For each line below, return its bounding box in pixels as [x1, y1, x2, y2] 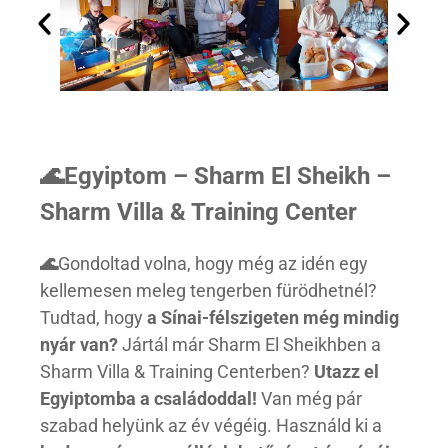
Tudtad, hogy [40, 306, 147, 328]
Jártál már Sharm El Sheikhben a [118, 333, 381, 355]
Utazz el [314, 360, 379, 382]
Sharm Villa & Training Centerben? [40, 360, 314, 382]
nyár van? [40, 333, 118, 355]
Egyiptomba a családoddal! [40, 387, 261, 409]
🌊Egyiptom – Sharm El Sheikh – [40, 161, 391, 190]
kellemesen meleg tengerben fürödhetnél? [40, 279, 377, 301]
